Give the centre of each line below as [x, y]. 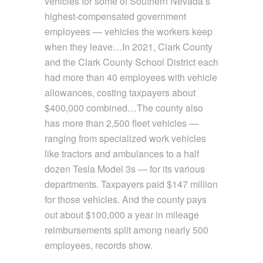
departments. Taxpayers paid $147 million [131, 184]
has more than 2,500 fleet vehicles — [121, 123]
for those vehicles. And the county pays [125, 200]
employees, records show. [98, 245]
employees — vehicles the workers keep [128, 32]
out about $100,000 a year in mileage [122, 215]
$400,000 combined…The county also [124, 108]
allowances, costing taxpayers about [120, 93]
